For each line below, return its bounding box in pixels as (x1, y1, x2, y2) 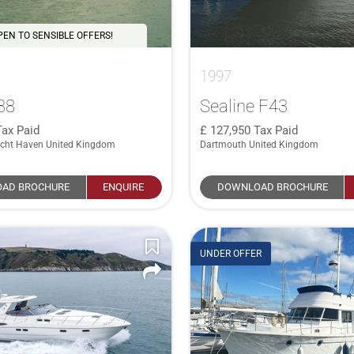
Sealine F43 (199, 95, 288, 116)
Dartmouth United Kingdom (199, 138, 318, 150)
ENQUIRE (103, 180, 145, 193)
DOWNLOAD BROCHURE (217, 180, 329, 193)
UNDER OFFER (199, 248, 262, 260)
